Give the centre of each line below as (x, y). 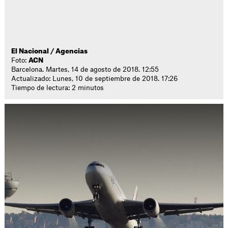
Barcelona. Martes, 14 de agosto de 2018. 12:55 (85, 69)
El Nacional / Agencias (50, 51)
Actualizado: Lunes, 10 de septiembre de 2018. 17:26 (95, 79)
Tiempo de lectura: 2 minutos (58, 88)
